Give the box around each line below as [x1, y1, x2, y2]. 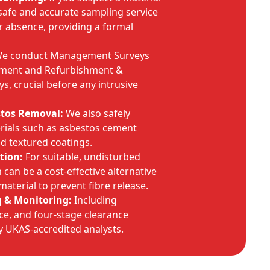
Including [72, 193, 117, 207]
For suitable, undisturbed [23, 150, 140, 163]
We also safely [63, 107, 130, 120]
